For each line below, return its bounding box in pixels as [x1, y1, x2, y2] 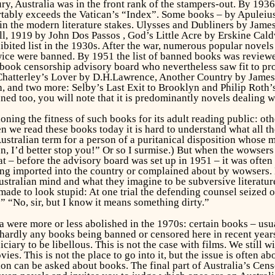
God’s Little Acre [127, 29, 202, 41]
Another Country [158, 71, 233, 83]
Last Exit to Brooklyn [106, 81, 199, 93]
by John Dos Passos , [32, 29, 128, 41]
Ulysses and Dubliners [136, 18, 234, 31]
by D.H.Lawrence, [76, 71, 159, 83]
